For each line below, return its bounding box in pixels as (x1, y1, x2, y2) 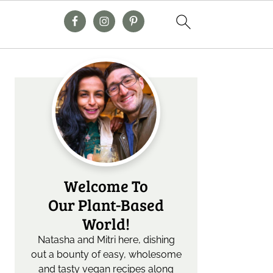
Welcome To (64, 175, 148, 196)
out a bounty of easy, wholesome (30, 249, 182, 260)
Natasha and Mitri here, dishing (37, 234, 175, 246)
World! (82, 213, 130, 234)
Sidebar (14, 75, 69, 96)
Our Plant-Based (48, 194, 164, 215)
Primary (14, 56, 75, 77)
